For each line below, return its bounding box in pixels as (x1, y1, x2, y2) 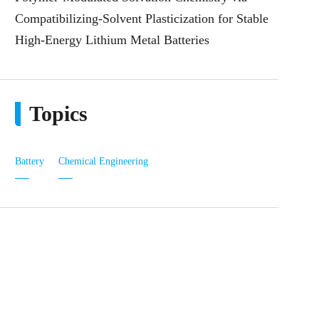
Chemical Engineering (58, 156, 148, 167)
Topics (29, 102, 88, 125)
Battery (15, 156, 44, 167)
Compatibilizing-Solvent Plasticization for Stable (15, 11, 268, 26)
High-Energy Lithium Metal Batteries (15, 33, 209, 47)
